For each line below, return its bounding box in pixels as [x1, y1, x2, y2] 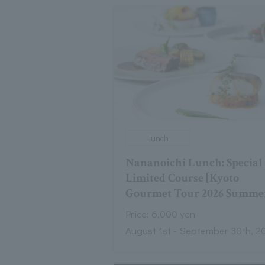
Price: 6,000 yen [125, 207, 195, 221]
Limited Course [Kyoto [125, 170, 240, 186]
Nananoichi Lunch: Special [125, 155, 263, 171]
